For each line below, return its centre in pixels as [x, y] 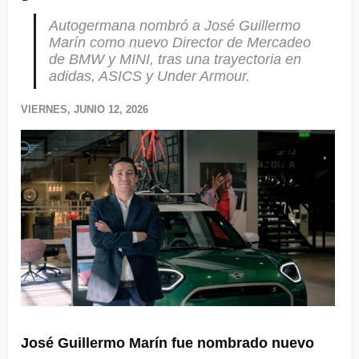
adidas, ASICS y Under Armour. [149, 76]
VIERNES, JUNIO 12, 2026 [85, 109]
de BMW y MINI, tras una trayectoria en [175, 59]
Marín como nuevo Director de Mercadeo [180, 42]
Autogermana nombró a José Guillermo [175, 25]
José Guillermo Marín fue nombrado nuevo [167, 343]
